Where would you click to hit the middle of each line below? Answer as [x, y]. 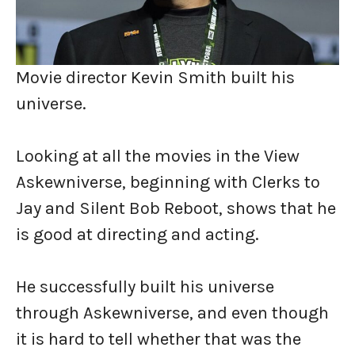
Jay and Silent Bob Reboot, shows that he [176, 208]
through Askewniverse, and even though [172, 313]
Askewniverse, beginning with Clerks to [168, 182]
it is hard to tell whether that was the [158, 339]
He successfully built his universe [145, 287]
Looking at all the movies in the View [158, 156]
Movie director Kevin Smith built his [155, 78]
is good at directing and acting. [137, 235]
